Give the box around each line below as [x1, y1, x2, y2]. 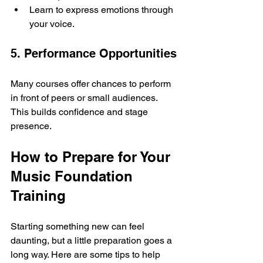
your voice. [29, 18, 75, 29]
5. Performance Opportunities [11, 46, 177, 60]
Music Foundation [11, 167, 137, 184]
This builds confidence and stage [11, 106, 150, 117]
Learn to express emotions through [29, 4, 176, 15]
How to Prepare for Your [11, 148, 174, 165]
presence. [11, 120, 52, 131]
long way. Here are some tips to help [11, 248, 163, 260]
